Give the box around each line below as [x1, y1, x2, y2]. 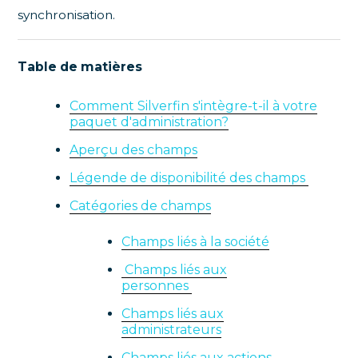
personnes [121, 278, 193, 294]
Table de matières [18, 59, 143, 75]
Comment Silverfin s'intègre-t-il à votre [70, 98, 318, 114]
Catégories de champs [70, 198, 212, 214]
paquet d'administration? [70, 114, 229, 130]
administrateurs [121, 322, 222, 338]
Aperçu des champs [70, 142, 198, 158]
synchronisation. [18, 6, 119, 22]
